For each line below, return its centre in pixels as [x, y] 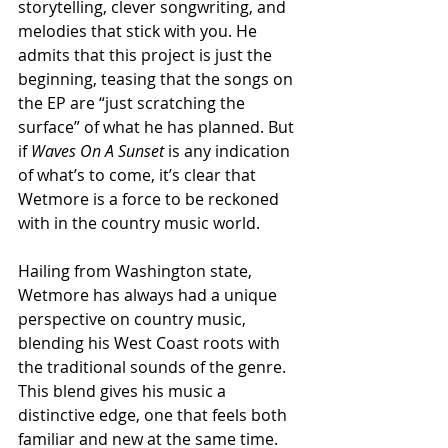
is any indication [229, 151]
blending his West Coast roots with [151, 343]
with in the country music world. [139, 223]
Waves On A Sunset [97, 151]
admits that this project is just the [147, 55]
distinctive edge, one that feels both [154, 415]
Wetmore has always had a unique [149, 295]
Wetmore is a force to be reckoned [150, 199]
